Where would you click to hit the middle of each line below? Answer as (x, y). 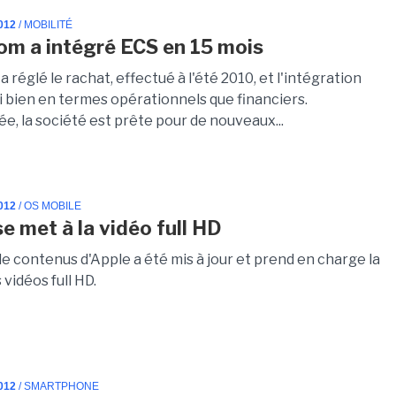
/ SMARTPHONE (58, 386)
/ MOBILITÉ (45, 25)
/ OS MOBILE (49, 206)
